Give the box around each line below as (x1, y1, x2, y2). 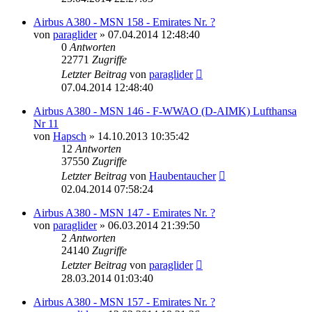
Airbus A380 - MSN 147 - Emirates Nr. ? (33, 206, 215, 219)
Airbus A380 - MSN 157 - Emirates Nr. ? (33, 295, 215, 308)
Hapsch (53, 130, 86, 142)
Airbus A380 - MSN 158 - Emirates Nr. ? (33, 15, 215, 28)
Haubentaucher (149, 169, 216, 182)
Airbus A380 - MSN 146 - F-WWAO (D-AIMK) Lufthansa (33, 104, 297, 117)
